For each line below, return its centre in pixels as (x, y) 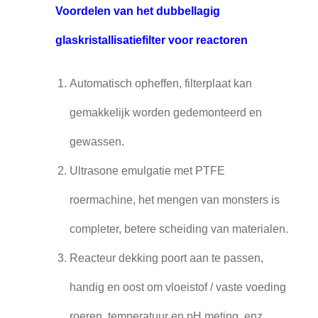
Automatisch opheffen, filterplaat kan (160, 84)
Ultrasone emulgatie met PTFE (147, 171)
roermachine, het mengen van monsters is (174, 200)
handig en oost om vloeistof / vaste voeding (177, 287)
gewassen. (97, 142)
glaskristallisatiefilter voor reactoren (151, 40)
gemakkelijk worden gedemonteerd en (165, 113)
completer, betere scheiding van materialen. (179, 229)
